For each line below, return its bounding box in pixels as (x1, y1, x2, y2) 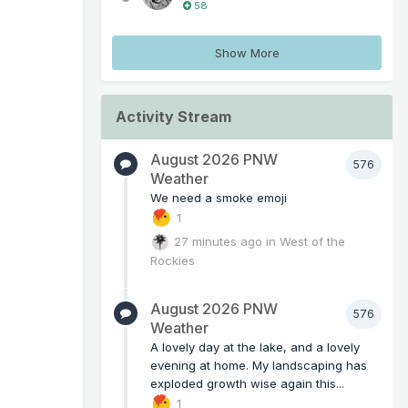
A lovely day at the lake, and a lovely (150, 339, 360, 354)
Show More (214, 46, 280, 61)
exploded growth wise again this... (150, 375, 344, 391)
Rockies (150, 253, 195, 269)
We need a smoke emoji (150, 190, 287, 206)
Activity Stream (116, 107, 231, 127)
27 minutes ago (174, 233, 263, 249)
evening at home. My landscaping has (150, 357, 367, 372)
